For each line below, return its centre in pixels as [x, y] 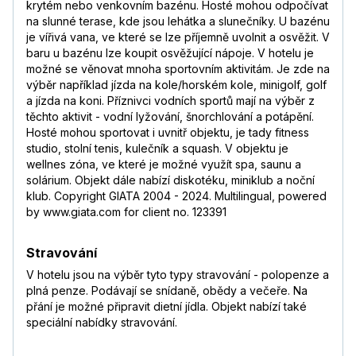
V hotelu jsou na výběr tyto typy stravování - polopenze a [178, 275]
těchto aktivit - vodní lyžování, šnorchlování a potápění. [170, 117]
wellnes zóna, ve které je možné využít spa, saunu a [164, 164]
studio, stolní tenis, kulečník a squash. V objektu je [157, 149]
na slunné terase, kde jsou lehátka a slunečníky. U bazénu [178, 21]
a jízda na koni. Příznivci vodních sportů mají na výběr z [170, 101]
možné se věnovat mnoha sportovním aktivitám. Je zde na [178, 69]
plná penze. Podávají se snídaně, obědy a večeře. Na [167, 291]
